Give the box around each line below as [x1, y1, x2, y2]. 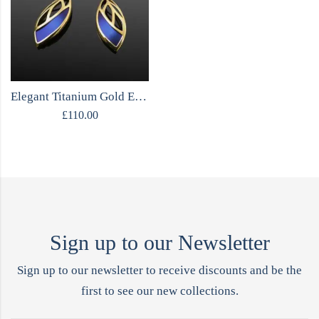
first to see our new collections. [80, 284, 239, 298]
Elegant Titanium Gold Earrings [135, 90, 147, 103]
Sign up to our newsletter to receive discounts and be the [17, 263, 302, 277]
